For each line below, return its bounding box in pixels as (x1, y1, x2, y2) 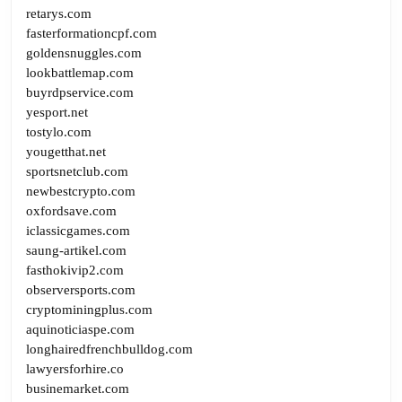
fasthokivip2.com (26, 262, 124, 277)
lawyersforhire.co (26, 361, 124, 376)
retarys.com (26, 5, 92, 21)
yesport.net (26, 104, 88, 119)
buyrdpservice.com (26, 84, 134, 100)
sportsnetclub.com (26, 163, 128, 179)
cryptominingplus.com (26, 301, 153, 317)
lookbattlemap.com (26, 65, 134, 80)
